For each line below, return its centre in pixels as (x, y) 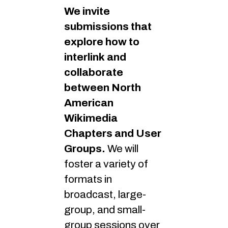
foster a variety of (106, 164)
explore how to (102, 42)
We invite (87, 11)
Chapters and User (113, 134)
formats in (88, 179)
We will (123, 149)
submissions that (108, 27)
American (89, 103)
